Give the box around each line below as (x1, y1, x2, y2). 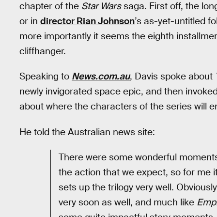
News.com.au (72, 70, 130, 83)
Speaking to (19, 70, 72, 83)
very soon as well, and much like (59, 196, 197, 209)
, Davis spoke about (130, 70, 215, 83)
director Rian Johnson (40, 15, 135, 27)
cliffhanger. (19, 45, 66, 57)
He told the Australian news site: (19, 125, 155, 138)
